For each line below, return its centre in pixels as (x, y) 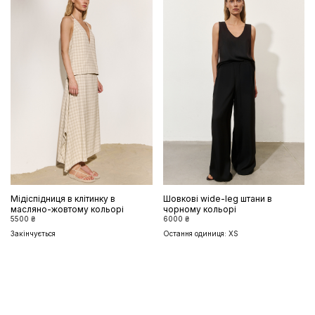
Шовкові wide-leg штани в (217, 198)
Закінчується (33, 233)
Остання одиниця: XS (200, 233)
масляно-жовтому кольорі (67, 209)
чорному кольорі (199, 209)
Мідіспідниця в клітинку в (63, 198)
